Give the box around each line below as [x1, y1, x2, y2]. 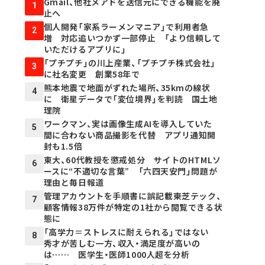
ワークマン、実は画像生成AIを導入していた [43, 118, 221, 130]
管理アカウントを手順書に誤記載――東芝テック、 [43, 190, 222, 202]
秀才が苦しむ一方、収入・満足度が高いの [43, 237, 201, 249]
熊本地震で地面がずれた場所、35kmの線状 [43, 82, 211, 93]
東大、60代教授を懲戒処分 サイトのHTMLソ [43, 154, 221, 166]
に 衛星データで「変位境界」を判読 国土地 [43, 93, 218, 105]
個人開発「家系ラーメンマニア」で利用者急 [43, 21, 209, 33]
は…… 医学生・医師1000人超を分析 [43, 248, 190, 260]
